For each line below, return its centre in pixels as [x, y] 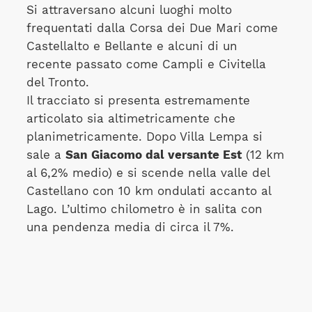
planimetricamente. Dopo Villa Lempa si [144, 136]
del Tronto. [57, 82]
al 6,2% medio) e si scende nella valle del [148, 173]
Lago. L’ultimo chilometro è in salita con [144, 209]
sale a [46, 155]
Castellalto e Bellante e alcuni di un [132, 46]
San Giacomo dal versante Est [153, 155]
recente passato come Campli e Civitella [146, 64]
